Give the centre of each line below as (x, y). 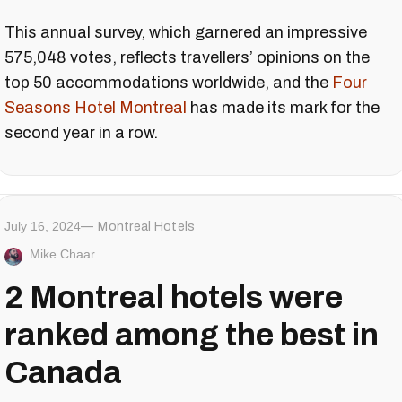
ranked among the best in (192, 335)
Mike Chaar (62, 254)
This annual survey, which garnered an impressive (186, 33)
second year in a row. (81, 133)
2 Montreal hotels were (174, 297)
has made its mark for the (283, 108)
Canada (63, 373)
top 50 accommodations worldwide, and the (168, 83)
